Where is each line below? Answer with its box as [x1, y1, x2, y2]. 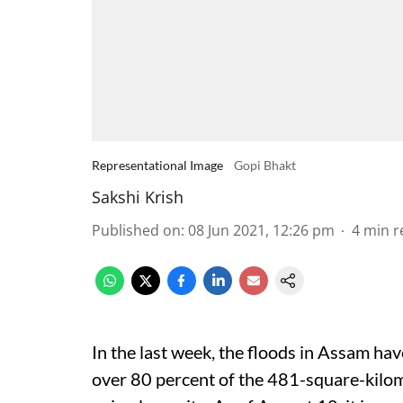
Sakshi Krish [92, 186, 184, 208]
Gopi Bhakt [234, 157, 296, 173]
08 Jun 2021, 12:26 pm [188, 220, 335, 240]
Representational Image [92, 157, 223, 173]
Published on [92, 220, 181, 240]
